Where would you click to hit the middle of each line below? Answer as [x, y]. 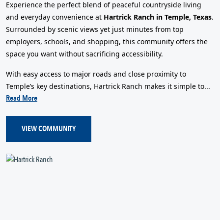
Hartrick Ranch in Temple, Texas [158, 17]
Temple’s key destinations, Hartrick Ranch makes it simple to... [108, 86]
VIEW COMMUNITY [49, 129]
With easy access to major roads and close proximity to [96, 74]
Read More [22, 98]
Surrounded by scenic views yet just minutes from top [95, 29]
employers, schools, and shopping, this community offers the [107, 41]
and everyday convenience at [55, 17]
